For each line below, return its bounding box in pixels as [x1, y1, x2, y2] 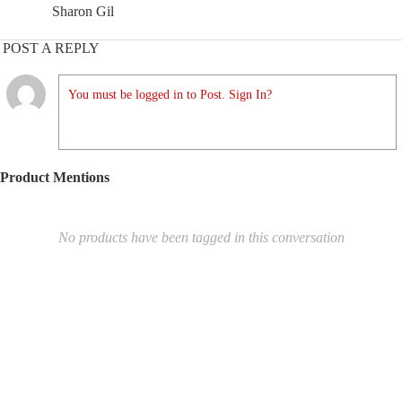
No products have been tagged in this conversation [57, 230, 345, 245]
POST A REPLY [3, 40, 100, 56]
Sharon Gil [52, 4, 114, 19]
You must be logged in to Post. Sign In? [68, 88, 272, 101]
